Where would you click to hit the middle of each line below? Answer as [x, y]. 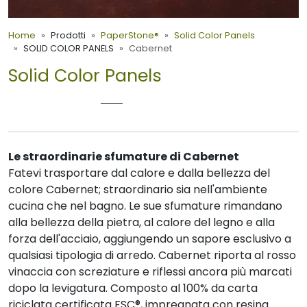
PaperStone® [130, 36]
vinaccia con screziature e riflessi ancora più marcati [150, 272]
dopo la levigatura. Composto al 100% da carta [133, 288]
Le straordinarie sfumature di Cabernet [124, 157]
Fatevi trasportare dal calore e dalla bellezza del [139, 173]
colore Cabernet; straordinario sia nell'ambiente [138, 190]
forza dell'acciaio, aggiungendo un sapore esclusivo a [150, 239]
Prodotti [68, 36]
